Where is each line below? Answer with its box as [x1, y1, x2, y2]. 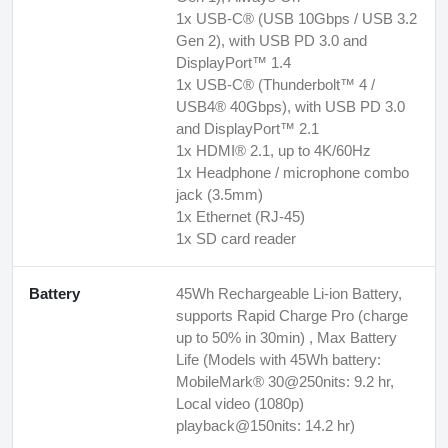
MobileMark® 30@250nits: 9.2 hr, [176, 372, 394, 390]
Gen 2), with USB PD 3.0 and [176, 31, 367, 49]
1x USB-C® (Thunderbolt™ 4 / [176, 75, 375, 93]
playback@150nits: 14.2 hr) [176, 416, 355, 434]
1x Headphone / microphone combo [176, 163, 409, 181]
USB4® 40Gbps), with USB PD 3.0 [176, 97, 405, 115]
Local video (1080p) [176, 394, 304, 412]
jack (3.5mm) [176, 185, 263, 203]
